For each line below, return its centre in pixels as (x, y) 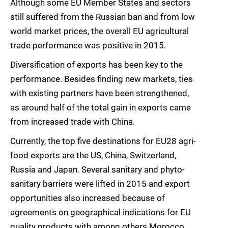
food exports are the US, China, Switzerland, (93, 155)
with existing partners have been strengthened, (99, 93)
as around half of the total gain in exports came (101, 108)
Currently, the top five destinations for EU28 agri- (103, 141)
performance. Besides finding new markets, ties (102, 79)
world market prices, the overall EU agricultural (99, 31)
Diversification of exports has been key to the (96, 65)
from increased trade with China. (73, 122)
